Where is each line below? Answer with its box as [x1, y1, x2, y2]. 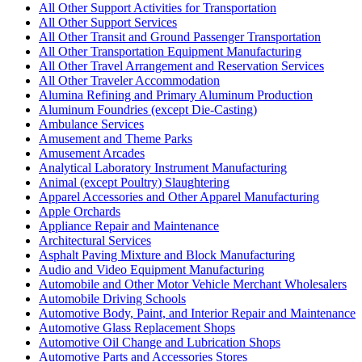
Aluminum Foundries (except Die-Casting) [39, 102, 257, 116]
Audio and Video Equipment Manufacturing [39, 262, 264, 276]
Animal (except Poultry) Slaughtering [39, 175, 229, 189]
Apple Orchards [39, 204, 120, 218]
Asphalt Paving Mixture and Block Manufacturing [39, 247, 295, 262]
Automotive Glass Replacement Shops [39, 320, 235, 335]
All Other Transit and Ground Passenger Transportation [39, 29, 321, 44]
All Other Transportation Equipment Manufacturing [39, 44, 301, 58]
